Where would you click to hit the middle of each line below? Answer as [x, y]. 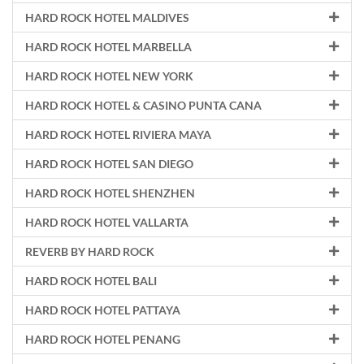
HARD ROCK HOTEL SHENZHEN [110, 193]
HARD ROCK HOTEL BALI [91, 281]
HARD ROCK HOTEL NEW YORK [109, 76]
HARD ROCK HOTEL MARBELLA [108, 47]
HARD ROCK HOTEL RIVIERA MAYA [118, 134]
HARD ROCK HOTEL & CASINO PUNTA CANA [143, 105]
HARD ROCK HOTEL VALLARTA [107, 222]
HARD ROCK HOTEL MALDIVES [107, 17]
